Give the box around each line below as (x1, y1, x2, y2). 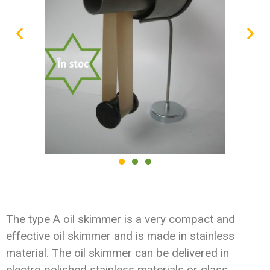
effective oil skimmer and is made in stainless (6, 229, 234, 243)
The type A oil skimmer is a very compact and (6, 212, 235, 227)
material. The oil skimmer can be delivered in (6, 246, 229, 260)
